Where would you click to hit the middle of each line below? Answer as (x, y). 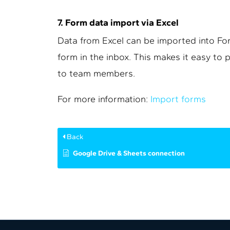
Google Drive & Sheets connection (129, 153)
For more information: (104, 99)
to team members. (96, 73)
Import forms (178, 99)
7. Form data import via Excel (118, 23)
